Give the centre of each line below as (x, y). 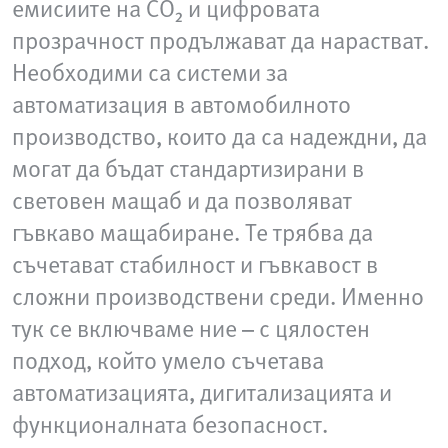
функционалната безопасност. (170, 423)
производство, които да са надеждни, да (219, 135)
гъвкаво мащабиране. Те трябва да (192, 231)
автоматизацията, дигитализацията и (202, 391)
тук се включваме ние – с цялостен (191, 327)
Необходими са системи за (150, 71)
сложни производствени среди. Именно (218, 295)
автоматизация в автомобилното (181, 103)
